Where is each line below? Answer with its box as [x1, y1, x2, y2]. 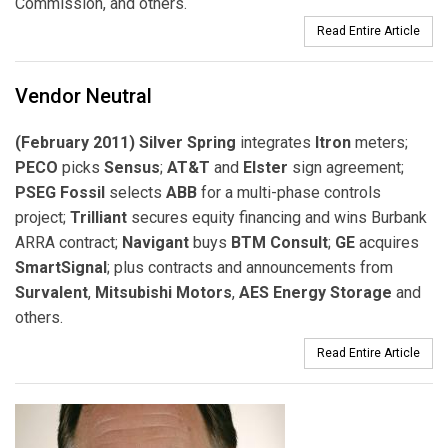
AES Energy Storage [239, 282, 392, 302]
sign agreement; [288, 157, 404, 177]
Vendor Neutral [15, 83, 152, 108]
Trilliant [70, 207, 127, 227]
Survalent [15, 282, 88, 302]
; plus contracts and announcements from [107, 257, 393, 277]
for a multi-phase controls [197, 182, 381, 202]
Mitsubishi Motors [95, 282, 232, 302]
